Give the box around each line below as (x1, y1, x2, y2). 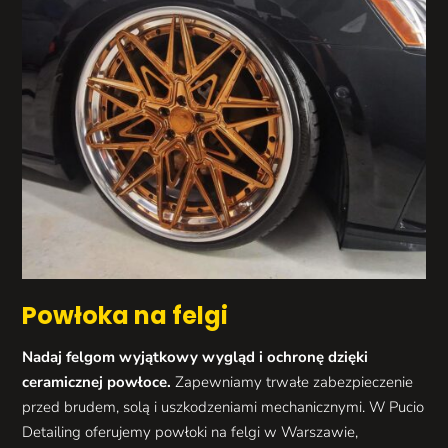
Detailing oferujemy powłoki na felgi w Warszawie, (22, 422, 359, 443)
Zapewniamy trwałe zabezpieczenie (171, 372, 414, 393)
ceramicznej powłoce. (22, 372, 172, 393)
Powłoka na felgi (22, 299, 229, 333)
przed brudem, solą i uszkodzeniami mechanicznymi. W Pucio (22, 397, 425, 418)
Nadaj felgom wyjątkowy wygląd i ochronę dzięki (22, 347, 369, 368)
